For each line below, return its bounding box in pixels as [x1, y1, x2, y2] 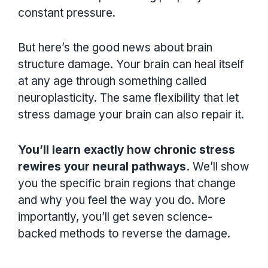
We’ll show [190, 159, 249, 173]
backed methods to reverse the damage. [18, 226, 230, 240]
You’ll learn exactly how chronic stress [18, 142, 235, 157]
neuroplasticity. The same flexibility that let [18, 91, 239, 105]
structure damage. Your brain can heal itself [18, 57, 244, 72]
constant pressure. [18, 6, 115, 20]
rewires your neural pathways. [18, 159, 190, 173]
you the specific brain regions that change [18, 176, 236, 190]
